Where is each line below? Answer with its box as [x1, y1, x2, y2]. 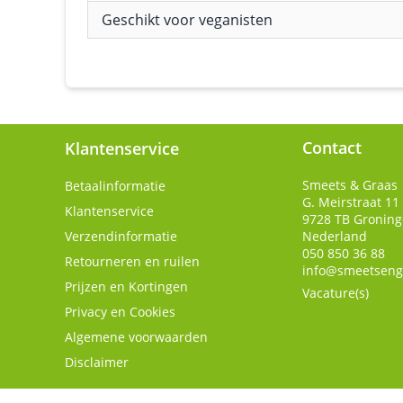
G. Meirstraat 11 [302, 193, 399, 210]
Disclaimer [65, 354, 129, 371]
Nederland [302, 228, 367, 245]
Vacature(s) [302, 284, 369, 301]
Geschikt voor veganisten [102, 10, 273, 30]
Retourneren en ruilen [65, 253, 200, 270]
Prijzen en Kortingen [65, 278, 188, 295]
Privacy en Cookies [65, 303, 175, 320]
